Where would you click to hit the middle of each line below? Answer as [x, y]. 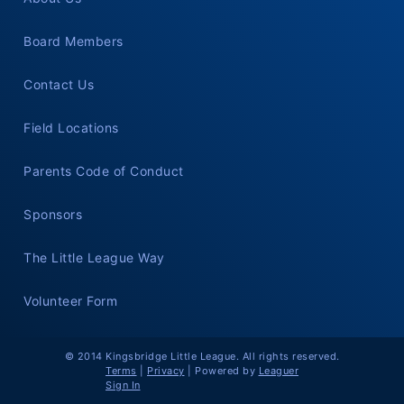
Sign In [123, 385]
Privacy [166, 371]
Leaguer [278, 371]
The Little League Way [94, 257]
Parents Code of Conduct [104, 171]
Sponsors [53, 214]
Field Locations [71, 128]
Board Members [73, 41]
